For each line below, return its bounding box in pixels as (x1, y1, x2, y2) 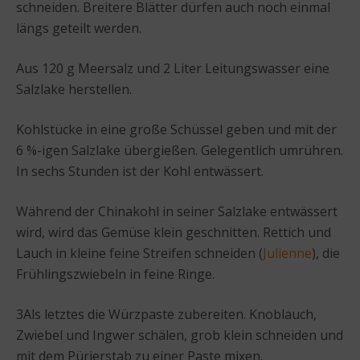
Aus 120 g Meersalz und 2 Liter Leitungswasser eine (16, 59, 329, 77)
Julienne (263, 243, 312, 262)
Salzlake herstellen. (16, 80, 132, 98)
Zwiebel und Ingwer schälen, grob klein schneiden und (16, 325, 343, 344)
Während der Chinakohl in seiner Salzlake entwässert (16, 202, 337, 220)
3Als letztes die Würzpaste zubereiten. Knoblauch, (16, 305, 317, 323)
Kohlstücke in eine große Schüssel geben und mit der (16, 120, 337, 138)
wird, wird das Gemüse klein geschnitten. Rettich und (16, 223, 331, 241)
